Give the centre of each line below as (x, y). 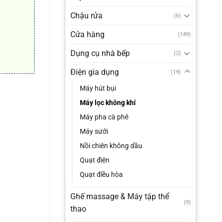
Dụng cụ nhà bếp (100, 53)
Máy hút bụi (98, 88)
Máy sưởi (94, 131)
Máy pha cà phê (104, 117)
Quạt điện (94, 160)
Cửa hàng (87, 34)
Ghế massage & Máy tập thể (119, 196)
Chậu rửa (86, 15)
